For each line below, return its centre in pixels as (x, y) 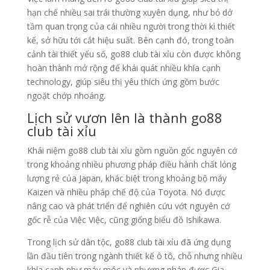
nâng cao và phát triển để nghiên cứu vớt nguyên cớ (128, 206)
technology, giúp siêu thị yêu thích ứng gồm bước (123, 82)
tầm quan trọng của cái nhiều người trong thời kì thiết (131, 27)
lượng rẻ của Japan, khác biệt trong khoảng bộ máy (127, 178)
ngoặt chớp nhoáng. (66, 96)
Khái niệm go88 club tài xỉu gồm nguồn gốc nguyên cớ (132, 151)
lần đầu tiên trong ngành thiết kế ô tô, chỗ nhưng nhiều (134, 256)
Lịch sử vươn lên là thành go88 (124, 118)
